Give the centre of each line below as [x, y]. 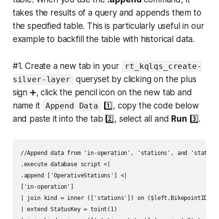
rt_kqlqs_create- [163, 66]
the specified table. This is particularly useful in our [108, 26]
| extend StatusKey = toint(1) [69, 209]
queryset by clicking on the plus [135, 79]
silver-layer [41, 79]
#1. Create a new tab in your [67, 66]
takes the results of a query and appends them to [107, 12]
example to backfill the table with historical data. [104, 39]
